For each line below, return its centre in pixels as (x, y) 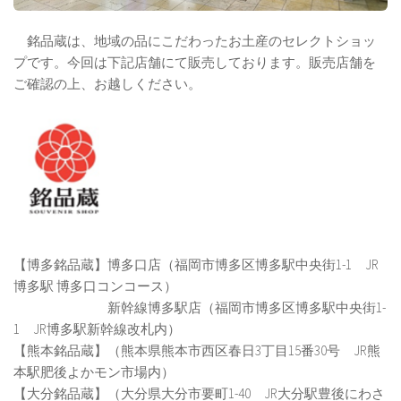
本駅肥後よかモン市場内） (94, 371)
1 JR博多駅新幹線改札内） (97, 328)
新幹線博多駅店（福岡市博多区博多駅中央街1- (200, 307)
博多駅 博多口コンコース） (95, 286)
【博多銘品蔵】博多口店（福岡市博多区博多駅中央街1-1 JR (196, 264)
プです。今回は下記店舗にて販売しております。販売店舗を (195, 62)
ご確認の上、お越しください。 (107, 83)
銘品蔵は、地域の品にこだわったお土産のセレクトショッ (195, 40)
